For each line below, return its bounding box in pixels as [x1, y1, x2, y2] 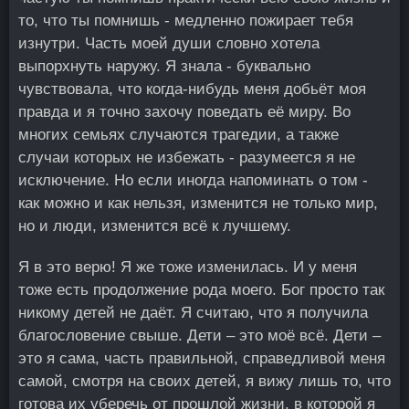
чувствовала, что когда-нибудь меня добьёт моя [18, 80, 366, 98]
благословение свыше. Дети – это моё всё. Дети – [18, 327, 381, 344]
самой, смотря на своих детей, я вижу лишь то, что [18, 372, 391, 390]
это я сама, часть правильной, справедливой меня [18, 350, 385, 367]
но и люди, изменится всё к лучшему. [18, 217, 291, 235]
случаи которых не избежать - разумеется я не [18, 149, 355, 166]
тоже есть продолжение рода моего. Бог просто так [18, 281, 384, 299]
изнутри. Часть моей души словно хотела [18, 35, 320, 52]
